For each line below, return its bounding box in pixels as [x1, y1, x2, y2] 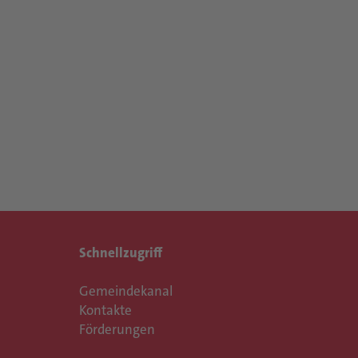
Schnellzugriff [78, 244, 162, 261]
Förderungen [78, 320, 155, 338]
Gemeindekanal [78, 282, 173, 300]
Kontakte [78, 301, 132, 319]
